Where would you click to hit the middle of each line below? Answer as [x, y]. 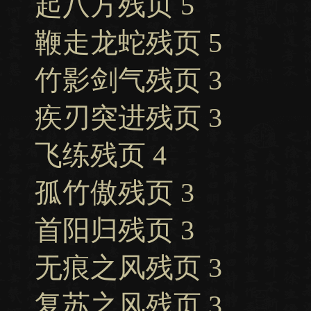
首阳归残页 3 [115, 230]
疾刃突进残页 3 [128, 118]
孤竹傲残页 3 [115, 193]
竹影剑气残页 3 [128, 80]
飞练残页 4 [101, 155]
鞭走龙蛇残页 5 [128, 43]
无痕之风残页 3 [128, 268]
